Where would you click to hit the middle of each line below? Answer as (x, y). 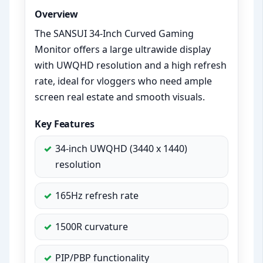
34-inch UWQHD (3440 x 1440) (122, 149)
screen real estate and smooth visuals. (120, 97)
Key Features (65, 124)
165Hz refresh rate (97, 196)
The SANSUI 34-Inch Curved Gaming (114, 34)
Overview (57, 14)
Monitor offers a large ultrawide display (123, 50)
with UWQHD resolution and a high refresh (131, 65)
